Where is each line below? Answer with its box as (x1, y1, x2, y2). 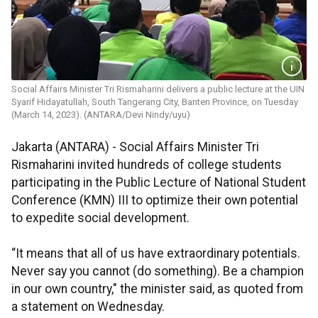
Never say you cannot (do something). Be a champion (11, 264, 304, 279)
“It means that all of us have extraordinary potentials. (11, 246, 300, 261)
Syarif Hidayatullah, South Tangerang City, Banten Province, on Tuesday (11, 97, 298, 108)
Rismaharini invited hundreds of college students (11, 158, 282, 172)
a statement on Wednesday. (11, 300, 165, 314)
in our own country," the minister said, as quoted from (11, 282, 303, 297)
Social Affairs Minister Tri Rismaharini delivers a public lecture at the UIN (11, 84, 305, 95)
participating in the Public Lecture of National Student (11, 175, 306, 190)
